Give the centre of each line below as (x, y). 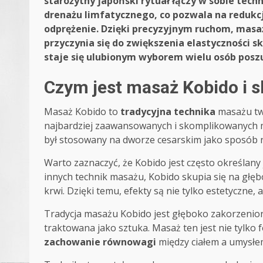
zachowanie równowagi (100, 242)
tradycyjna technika (168, 112)
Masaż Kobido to (82, 112)
